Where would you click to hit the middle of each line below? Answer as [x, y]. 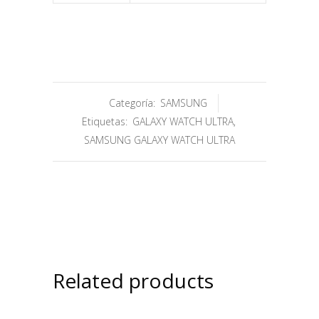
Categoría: [134, 103]
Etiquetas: [106, 121]
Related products [133, 280]
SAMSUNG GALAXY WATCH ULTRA [159, 140]
